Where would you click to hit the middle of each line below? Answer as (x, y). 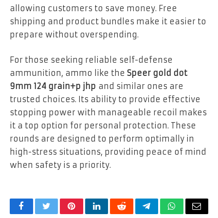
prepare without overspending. (74, 35)
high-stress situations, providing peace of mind (108, 152)
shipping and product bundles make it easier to (108, 22)
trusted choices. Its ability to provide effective (105, 99)
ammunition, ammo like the (68, 73)
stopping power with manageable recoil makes (108, 112)
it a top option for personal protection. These (103, 125)
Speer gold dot (157, 73)
